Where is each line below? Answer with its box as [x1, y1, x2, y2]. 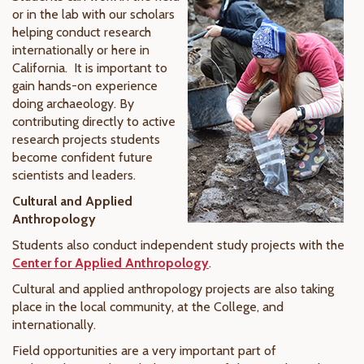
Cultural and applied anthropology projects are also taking [12, 281, 334, 297]
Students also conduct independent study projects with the [12, 237, 344, 253]
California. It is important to [12, 60, 167, 76]
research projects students [12, 132, 160, 148]
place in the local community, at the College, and [12, 299, 284, 315]
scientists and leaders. [12, 167, 136, 184]
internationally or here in [12, 42, 149, 58]
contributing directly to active [12, 114, 175, 130]
